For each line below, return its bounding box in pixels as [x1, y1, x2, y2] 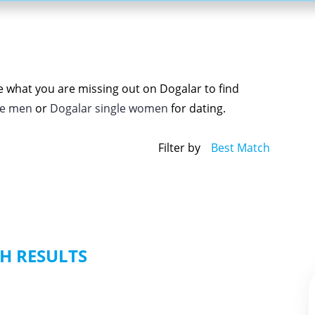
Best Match [211, 139, 270, 155]
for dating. [168, 100, 226, 116]
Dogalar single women [50, 100, 168, 116]
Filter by [158, 139, 200, 155]
